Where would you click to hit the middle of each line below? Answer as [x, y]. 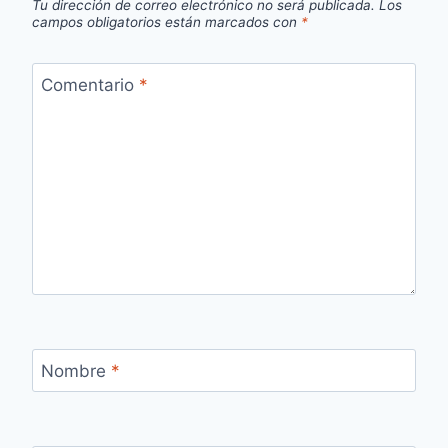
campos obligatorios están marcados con [166, 21]
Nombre [75, 371]
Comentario [89, 85]
